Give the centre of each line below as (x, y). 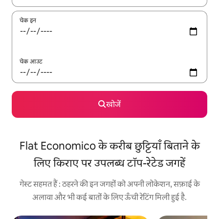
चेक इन (28, 20)
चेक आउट (31, 61)
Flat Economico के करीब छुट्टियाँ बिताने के (109, 146)
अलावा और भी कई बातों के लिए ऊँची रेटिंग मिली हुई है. (109, 197)
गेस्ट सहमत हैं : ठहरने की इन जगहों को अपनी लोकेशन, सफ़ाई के (109, 184)
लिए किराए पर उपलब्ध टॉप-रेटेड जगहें (109, 163)
